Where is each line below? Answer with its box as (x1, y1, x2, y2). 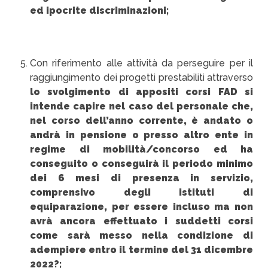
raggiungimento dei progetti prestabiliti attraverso (30, 72, 253, 83)
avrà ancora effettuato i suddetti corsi (30, 215, 253, 227)
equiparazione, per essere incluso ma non (30, 201, 253, 212)
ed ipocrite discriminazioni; (30, 5, 169, 16)
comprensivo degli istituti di (30, 187, 253, 198)
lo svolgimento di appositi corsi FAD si (30, 86, 253, 98)
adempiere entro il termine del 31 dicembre (30, 244, 253, 255)
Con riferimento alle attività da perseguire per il (30, 57, 253, 69)
